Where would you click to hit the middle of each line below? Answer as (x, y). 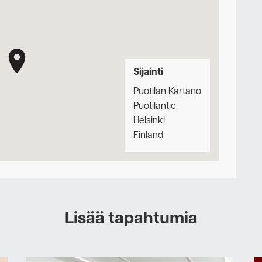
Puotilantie (155, 106)
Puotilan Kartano (167, 92)
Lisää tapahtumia (131, 219)
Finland (148, 136)
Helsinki (149, 121)
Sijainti (148, 72)
